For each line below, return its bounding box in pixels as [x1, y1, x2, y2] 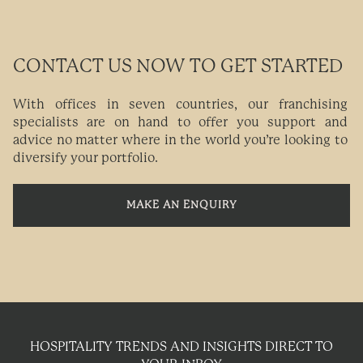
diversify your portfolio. [13, 152, 158, 165]
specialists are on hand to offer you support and [13, 117, 348, 130]
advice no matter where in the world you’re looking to [13, 135, 348, 147]
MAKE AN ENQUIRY [126, 200, 237, 211]
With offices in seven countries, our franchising [13, 99, 348, 112]
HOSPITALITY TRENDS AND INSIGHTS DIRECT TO [30, 340, 333, 353]
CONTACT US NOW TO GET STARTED [13, 58, 343, 75]
